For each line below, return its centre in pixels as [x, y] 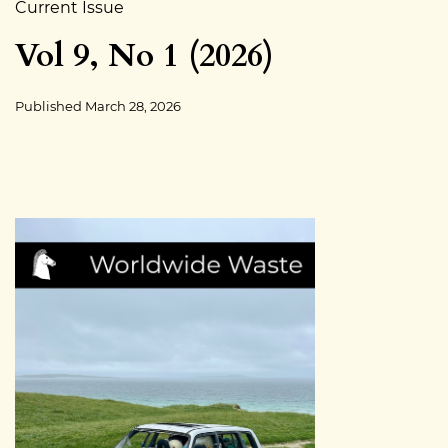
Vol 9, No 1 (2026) [144, 56]
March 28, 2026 [133, 106]
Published [50, 106]
